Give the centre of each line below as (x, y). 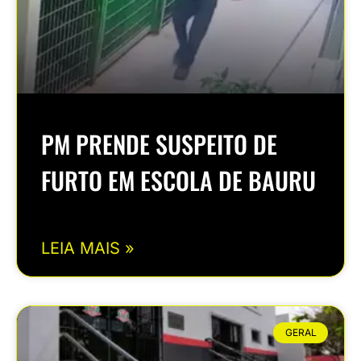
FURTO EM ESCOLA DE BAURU (178, 180)
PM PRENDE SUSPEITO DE (159, 144)
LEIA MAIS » (88, 249)
